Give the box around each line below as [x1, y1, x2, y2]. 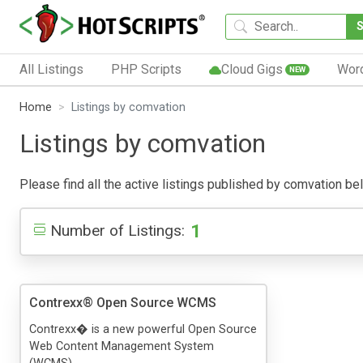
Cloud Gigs [220, 61, 283, 77]
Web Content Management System [29, 339, 214, 353]
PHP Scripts [110, 61, 181, 77]
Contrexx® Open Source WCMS [29, 294, 216, 310]
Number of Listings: [50, 220, 185, 240]
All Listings [19, 61, 83, 77]
